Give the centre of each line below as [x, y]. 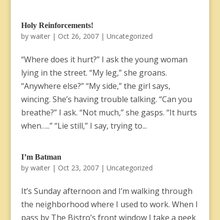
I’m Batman [41, 157]
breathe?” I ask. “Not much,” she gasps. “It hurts [109, 112]
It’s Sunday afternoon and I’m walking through [107, 191]
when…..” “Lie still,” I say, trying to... [84, 126]
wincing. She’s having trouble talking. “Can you [106, 99]
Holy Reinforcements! [57, 25]
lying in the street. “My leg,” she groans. [94, 73]
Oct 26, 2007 [78, 36]
